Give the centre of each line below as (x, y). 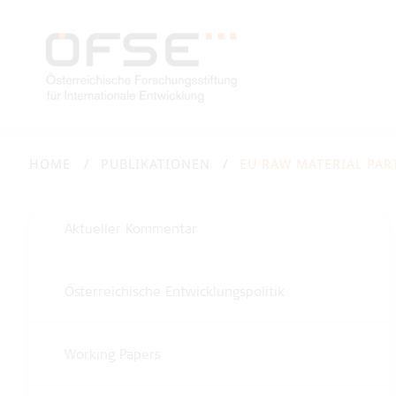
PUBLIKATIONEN (155, 164)
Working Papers (113, 356)
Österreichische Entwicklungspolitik (175, 293)
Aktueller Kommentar (131, 230)
